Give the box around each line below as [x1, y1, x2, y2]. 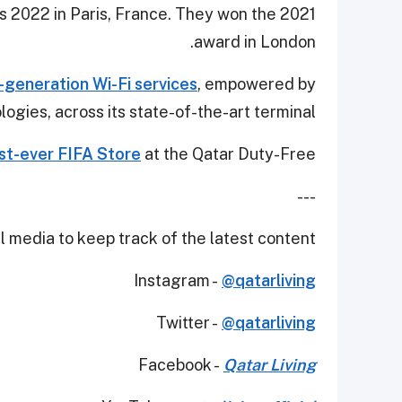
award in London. [194, 32, 316, 52]
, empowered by [197, 74, 316, 94]
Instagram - [134, 271, 222, 291]
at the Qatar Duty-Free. [141, 144, 316, 164]
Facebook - [138, 355, 223, 375]
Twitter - [156, 313, 222, 333]
